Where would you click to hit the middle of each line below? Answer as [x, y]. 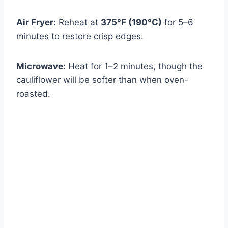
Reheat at [78, 23]
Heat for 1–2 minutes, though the [134, 66]
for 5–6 [178, 23]
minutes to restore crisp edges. [80, 36]
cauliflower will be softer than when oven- [102, 80]
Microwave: [41, 66]
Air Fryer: [36, 23]
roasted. [33, 94]
